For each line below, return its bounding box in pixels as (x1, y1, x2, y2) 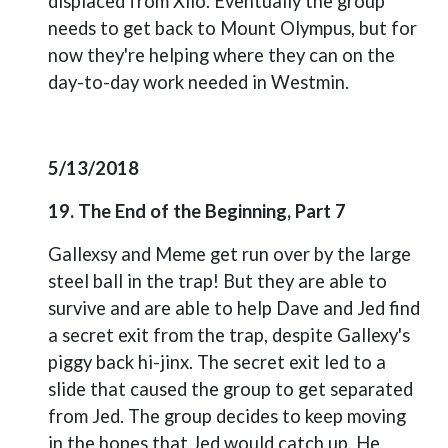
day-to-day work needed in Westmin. (48, 71, 349, 93)
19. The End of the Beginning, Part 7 (48, 200, 346, 222)
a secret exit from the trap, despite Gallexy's (48, 324, 410, 346)
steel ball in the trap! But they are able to (48, 270, 387, 292)
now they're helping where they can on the (48, 44, 395, 66)
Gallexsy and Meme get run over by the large (48, 243, 411, 265)
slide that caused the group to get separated (48, 378, 413, 400)
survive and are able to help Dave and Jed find (48, 297, 420, 319)
